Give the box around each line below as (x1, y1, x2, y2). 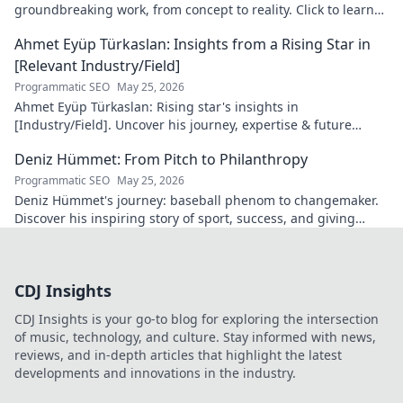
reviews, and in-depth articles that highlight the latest (14, 346, 342, 363)
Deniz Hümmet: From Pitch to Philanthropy (14, 149, 308, 169)
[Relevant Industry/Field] (14, 56, 180, 76)
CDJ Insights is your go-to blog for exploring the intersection (14, 310, 379, 327)
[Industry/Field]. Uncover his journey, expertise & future (14, 116, 352, 133)
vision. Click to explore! (14, 134, 152, 151)
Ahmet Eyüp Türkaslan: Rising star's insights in (14, 98, 299, 115)
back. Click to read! (14, 228, 128, 245)
